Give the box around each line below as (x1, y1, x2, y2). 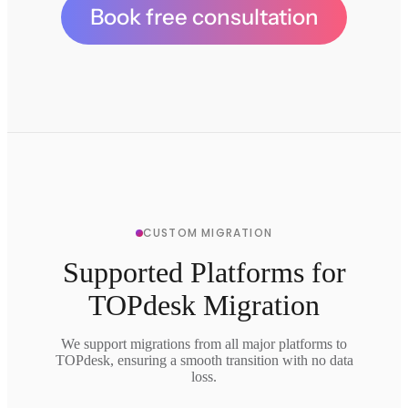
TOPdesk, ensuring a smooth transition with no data (55, 352, 353, 368)
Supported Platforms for (62, 256, 346, 289)
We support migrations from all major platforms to (61, 336, 347, 352)
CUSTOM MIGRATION (142, 225, 273, 240)
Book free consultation (89, 4, 319, 30)
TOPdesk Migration (88, 289, 320, 321)
